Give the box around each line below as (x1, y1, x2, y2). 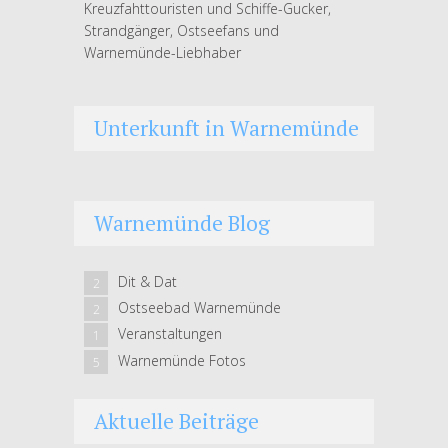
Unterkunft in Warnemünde (94, 114, 359, 142)
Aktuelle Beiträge (94, 406, 259, 435)
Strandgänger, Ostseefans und (84, 20, 279, 40)
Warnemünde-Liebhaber (84, 42, 241, 62)
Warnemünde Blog (94, 209, 270, 237)
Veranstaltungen (118, 324, 222, 344)
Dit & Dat (118, 272, 177, 291)
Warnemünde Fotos (118, 350, 246, 370)
